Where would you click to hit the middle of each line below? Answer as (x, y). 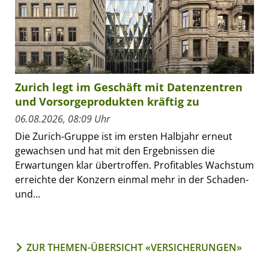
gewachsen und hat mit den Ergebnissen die (115, 151)
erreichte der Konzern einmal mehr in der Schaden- (132, 180)
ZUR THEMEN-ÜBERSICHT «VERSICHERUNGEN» (134, 248)
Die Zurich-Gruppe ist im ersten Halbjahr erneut (124, 137)
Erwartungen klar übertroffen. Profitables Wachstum (134, 165)
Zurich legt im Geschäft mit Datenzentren (129, 87)
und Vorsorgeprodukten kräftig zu (107, 102)
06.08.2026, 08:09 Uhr (62, 119)
